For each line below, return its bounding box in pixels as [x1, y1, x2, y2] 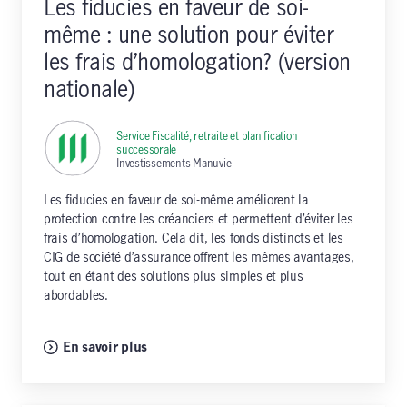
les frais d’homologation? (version [44, 51, 351, 74]
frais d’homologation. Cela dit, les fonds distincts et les [44, 232, 343, 245]
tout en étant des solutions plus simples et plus [44, 270, 303, 283]
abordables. [44, 289, 108, 303]
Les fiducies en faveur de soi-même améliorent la [44, 194, 309, 207]
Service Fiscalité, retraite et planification [116, 130, 298, 142]
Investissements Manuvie [116, 157, 232, 169]
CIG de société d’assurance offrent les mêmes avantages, [44, 251, 354, 264]
